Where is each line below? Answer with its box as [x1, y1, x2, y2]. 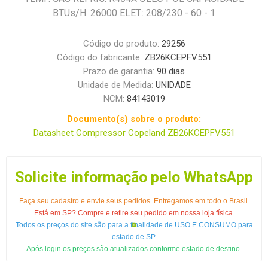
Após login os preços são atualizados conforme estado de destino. [26, 245, 242, 254]
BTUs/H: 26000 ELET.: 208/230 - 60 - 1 [53, 7, 215, 19]
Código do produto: [83, 38, 159, 50]
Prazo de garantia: [83, 66, 157, 77]
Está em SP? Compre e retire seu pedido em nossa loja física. [33, 209, 234, 218]
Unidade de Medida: [77, 80, 156, 91]
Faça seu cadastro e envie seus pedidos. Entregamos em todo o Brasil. [19, 197, 249, 206]
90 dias [157, 66, 185, 77]
